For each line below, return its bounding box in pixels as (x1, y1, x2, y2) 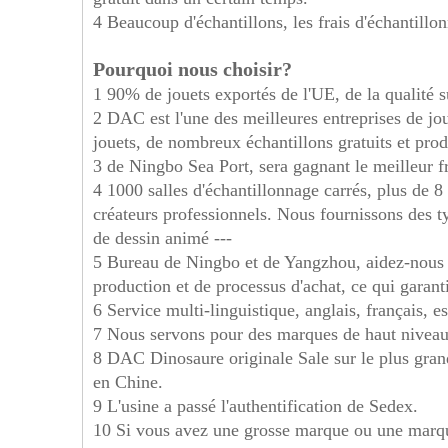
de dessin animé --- (93, 228, 232, 248)
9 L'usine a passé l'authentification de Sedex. (93, 396, 418, 416)
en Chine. (93, 372, 163, 392)
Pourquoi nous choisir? (93, 58, 292, 80)
